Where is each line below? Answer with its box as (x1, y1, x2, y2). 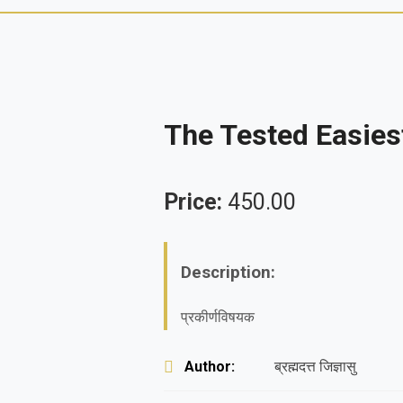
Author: (184, 358, 236, 376)
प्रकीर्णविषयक (181, 309, 255, 327)
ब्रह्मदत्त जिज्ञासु (274, 358, 357, 376)
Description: (181, 263, 276, 283)
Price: (164, 188, 228, 215)
